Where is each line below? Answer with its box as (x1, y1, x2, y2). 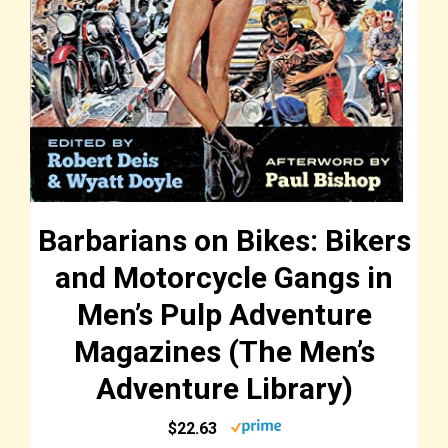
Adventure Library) (95, 371, 353, 407)
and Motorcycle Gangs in (55, 260, 393, 296)
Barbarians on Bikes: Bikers (37, 223, 411, 259)
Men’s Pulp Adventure (76, 297, 372, 333)
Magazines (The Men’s (73, 334, 375, 370)
